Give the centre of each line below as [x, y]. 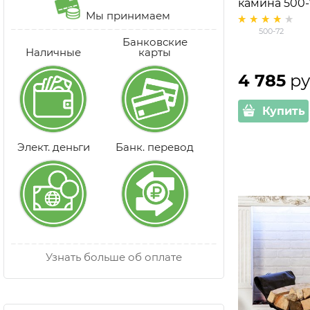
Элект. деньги [53, 147]
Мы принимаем [126, 15]
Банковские [155, 42]
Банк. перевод [155, 147]
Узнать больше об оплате [113, 257]
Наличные [54, 52]
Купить [283, 111]
